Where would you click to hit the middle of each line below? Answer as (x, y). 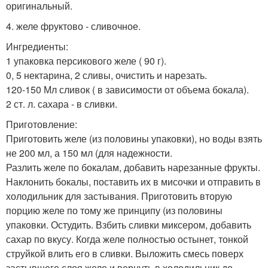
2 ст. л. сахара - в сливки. (62, 103)
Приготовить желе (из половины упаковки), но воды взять (134, 138)
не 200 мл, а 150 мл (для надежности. (89, 153)
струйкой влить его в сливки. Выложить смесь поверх (125, 253)
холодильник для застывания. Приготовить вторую (119, 196)
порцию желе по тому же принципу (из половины (114, 210)
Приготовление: (42, 124)
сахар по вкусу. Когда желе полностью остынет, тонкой (127, 239)
